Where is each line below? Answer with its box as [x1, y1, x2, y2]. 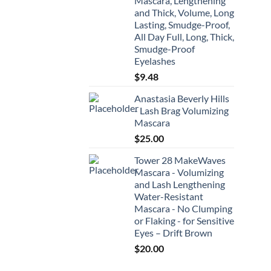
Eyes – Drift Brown [134, 227, 212, 239]
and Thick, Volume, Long [134, 7, 234, 19]
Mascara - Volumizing [134, 166, 224, 178]
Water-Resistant [134, 191, 203, 203]
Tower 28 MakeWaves [134, 154, 226, 166]
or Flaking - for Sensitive [134, 215, 234, 227]
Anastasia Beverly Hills [134, 93, 229, 105]
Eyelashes [134, 55, 175, 67]
